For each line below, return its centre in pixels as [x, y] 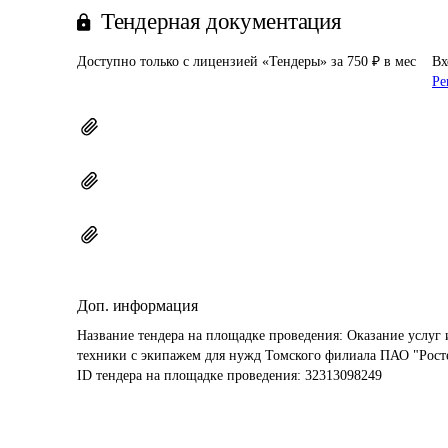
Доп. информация [137, 305]
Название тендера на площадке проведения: [212, 335]
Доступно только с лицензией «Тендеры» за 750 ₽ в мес [246, 61]
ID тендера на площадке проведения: [191, 375]
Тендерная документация [221, 21]
